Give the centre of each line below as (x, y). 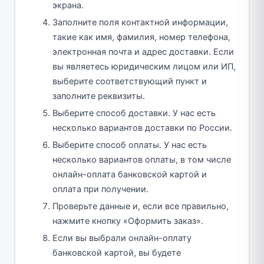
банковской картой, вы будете (117, 253)
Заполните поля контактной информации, (140, 22)
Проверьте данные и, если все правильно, (141, 206)
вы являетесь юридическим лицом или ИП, (144, 66)
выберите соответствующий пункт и (130, 81)
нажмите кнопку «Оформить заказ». (128, 221)
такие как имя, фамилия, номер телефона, (141, 37)
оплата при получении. (100, 189)
